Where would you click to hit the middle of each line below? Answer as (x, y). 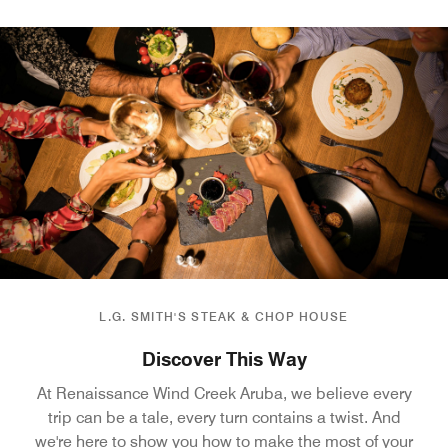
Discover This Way (224, 358)
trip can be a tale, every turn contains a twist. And (224, 417)
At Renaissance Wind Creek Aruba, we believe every (224, 393)
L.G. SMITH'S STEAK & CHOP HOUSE (224, 316)
